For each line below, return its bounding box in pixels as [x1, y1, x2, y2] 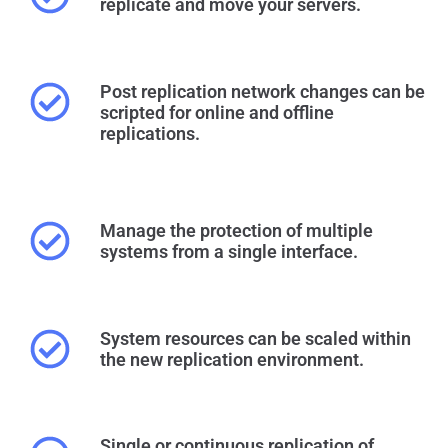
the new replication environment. [100, 348, 364, 370]
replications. [100, 122, 200, 144]
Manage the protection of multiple [100, 220, 373, 242]
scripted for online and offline [100, 101, 334, 123]
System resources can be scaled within [100, 327, 411, 349]
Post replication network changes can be [100, 80, 425, 102]
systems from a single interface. [100, 241, 358, 263]
